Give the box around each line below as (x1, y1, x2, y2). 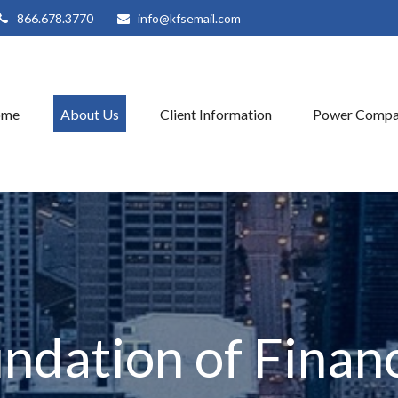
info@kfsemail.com (138, 10, 241, 26)
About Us (60, 105, 119, 123)
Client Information (160, 105, 272, 123)
